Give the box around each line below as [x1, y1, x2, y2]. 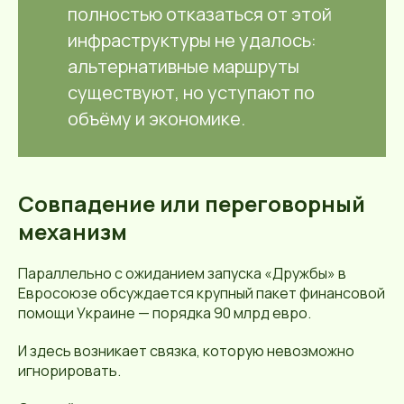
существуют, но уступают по [68, 80, 315, 105]
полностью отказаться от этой [68, 2, 332, 26]
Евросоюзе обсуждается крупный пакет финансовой [18, 283, 385, 303]
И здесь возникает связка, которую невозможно [18, 341, 354, 361]
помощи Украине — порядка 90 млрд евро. [18, 303, 311, 323]
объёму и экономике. [68, 106, 245, 131]
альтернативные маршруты [68, 54, 299, 78]
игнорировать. [18, 361, 121, 381]
